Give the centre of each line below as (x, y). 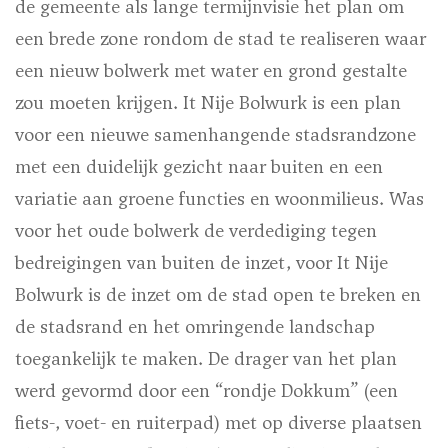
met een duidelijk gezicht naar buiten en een (199, 167)
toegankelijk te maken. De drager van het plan (206, 359)
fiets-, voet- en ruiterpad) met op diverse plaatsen (218, 423)
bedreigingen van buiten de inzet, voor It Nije (201, 263)
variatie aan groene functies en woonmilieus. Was (219, 199)
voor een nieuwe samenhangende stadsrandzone (215, 135)
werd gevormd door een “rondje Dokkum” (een (206, 391)
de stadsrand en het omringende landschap (195, 327)
